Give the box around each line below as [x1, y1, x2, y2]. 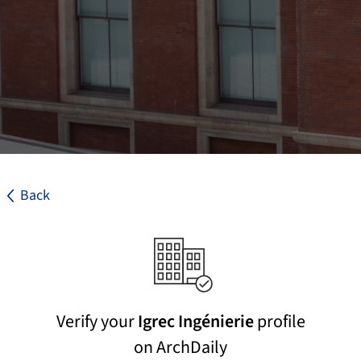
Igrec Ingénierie [137, 309, 254, 335]
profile [253, 309, 305, 335]
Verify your [56, 309, 138, 335]
